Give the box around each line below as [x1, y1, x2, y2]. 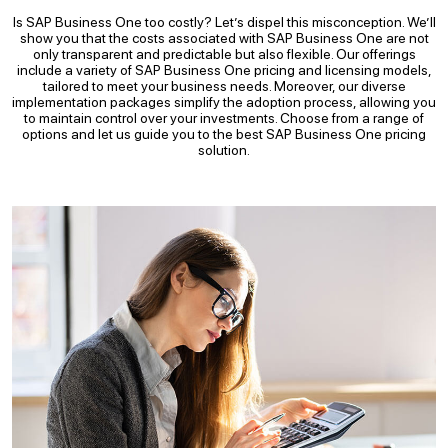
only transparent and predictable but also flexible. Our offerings [32, 46, 416, 62]
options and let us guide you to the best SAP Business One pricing [22, 126, 426, 142]
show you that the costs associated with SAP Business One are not [19, 30, 429, 46]
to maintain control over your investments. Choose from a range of [24, 110, 424, 126]
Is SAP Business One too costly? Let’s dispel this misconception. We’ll [12, 14, 436, 30]
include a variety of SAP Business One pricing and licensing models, [16, 62, 432, 78]
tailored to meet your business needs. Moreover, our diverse [42, 78, 406, 94]
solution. [198, 142, 250, 158]
